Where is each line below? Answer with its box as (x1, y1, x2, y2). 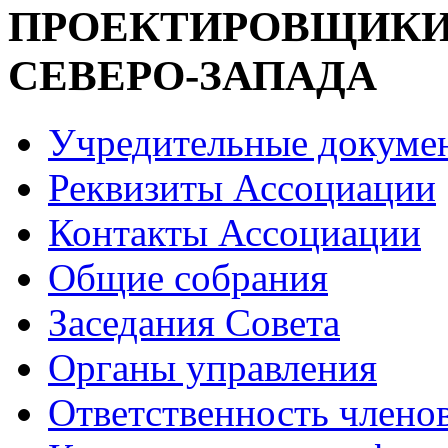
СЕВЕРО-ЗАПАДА (8, 52, 377, 100)
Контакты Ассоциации (48, 211, 421, 255)
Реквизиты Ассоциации (48, 166, 436, 210)
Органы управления (48, 346, 377, 390)
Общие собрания (48, 256, 328, 300)
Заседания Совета (48, 301, 340, 345)
